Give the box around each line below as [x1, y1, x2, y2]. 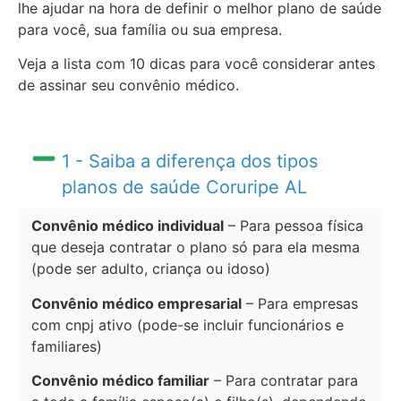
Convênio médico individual [31, 217, 224, 235]
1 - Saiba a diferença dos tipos [61, 150, 318, 173]
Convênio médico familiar [31, 371, 209, 390]
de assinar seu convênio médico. [18, 75, 243, 94]
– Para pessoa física [224, 217, 363, 235]
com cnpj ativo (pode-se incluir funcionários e [31, 315, 344, 334]
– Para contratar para [209, 371, 358, 390]
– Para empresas [242, 294, 358, 312]
